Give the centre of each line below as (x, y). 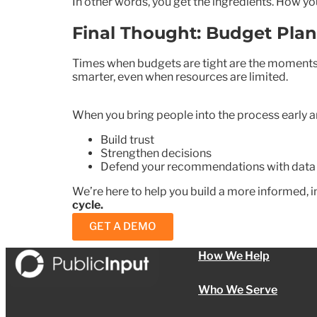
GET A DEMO (123, 226)
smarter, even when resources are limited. (180, 77)
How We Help (234, 255)
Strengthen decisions (156, 154)
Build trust (127, 140)
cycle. (88, 205)
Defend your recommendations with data (208, 167)
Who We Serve (238, 289)
